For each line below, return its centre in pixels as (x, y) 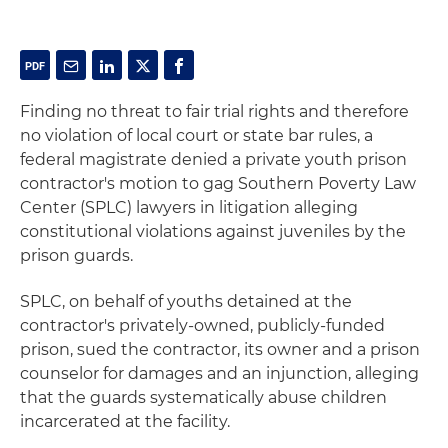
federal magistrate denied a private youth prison (213, 159)
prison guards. (76, 255)
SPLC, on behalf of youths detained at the (186, 301)
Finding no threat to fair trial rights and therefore (214, 111)
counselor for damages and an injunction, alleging (219, 373)
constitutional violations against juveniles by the (213, 231)
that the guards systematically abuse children (203, 397)
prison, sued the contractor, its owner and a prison (220, 349)
